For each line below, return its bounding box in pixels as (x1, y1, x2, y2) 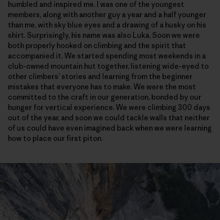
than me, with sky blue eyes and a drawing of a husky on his (8, 20, 206, 30)
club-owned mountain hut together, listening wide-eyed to (8, 61, 209, 71)
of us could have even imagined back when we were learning (8, 123, 212, 133)
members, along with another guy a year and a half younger (8, 10, 206, 20)
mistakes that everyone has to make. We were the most (8, 82, 196, 92)
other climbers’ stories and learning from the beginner (8, 72, 192, 82)
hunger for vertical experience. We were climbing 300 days (8, 103, 210, 112)
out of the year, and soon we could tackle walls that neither (8, 113, 210, 123)
